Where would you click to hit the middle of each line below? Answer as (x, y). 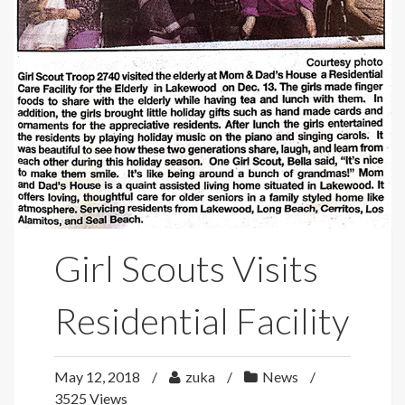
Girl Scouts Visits (186, 269)
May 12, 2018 (99, 377)
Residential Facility (202, 321)
